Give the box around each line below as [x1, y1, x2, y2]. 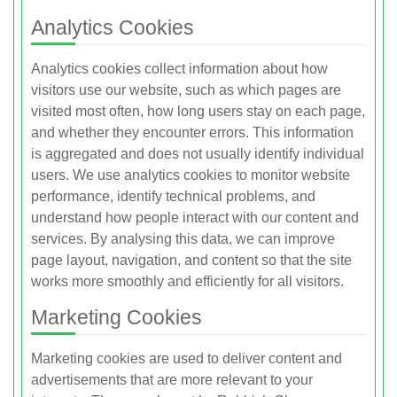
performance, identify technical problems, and [31, 189, 315, 205]
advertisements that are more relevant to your [31, 372, 313, 388]
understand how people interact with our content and [31, 210, 359, 226]
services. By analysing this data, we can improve [31, 231, 335, 247]
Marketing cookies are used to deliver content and [31, 351, 342, 367]
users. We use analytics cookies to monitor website [31, 167, 350, 183]
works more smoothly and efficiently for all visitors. [31, 274, 344, 290]
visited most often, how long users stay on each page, [31, 104, 365, 120]
